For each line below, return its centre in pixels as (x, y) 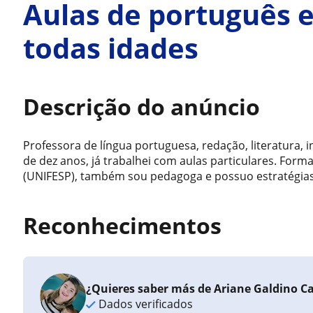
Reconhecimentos (123, 225)
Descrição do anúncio (142, 107)
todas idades (111, 48)
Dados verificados (145, 304)
